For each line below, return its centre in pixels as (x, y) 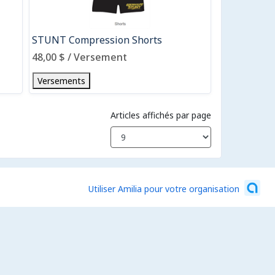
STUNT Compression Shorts (97, 40)
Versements (61, 81)
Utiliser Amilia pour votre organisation (164, 188)
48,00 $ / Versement (79, 57)
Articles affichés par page (161, 115)
